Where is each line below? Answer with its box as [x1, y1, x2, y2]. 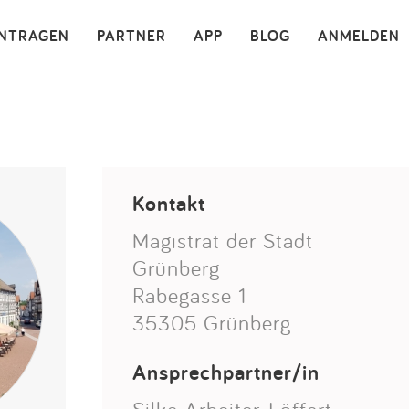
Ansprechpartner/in [132, 358, 320, 386]
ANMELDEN [318, 26, 400, 47]
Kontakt [132, 189, 205, 217]
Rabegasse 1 [132, 281, 246, 309]
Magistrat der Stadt [132, 226, 313, 254]
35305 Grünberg [132, 309, 291, 336]
